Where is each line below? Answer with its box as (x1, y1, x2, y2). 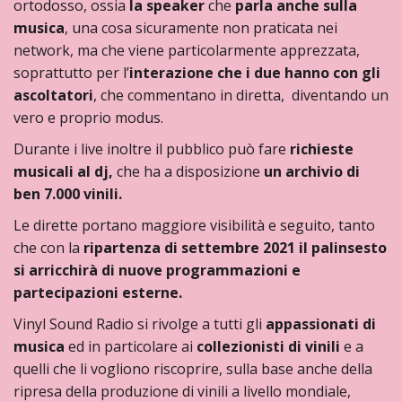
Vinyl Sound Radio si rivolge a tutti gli (13, 314, 266, 334)
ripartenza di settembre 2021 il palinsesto (83, 238, 387, 258)
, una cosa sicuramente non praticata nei (65, 18, 337, 38)
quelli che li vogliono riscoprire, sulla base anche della (13, 359, 372, 379)
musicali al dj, (13, 162, 113, 181)
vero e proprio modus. (13, 108, 163, 127)
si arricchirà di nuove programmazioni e (13, 260, 301, 280)
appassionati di (266, 314, 376, 334)
